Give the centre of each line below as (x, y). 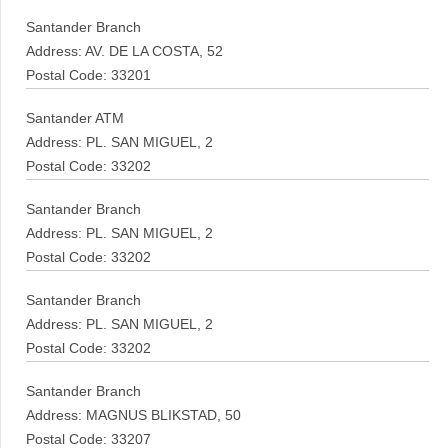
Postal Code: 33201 (88, 75)
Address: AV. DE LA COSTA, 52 (124, 51)
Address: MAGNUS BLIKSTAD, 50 (133, 415)
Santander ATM (75, 118)
